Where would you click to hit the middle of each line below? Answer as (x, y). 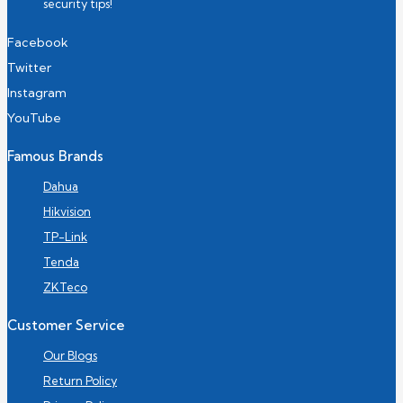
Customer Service (66, 326)
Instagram (37, 93)
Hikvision (67, 212)
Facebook (38, 43)
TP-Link (65, 237)
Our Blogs (70, 356)
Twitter (29, 68)
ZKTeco (65, 287)
